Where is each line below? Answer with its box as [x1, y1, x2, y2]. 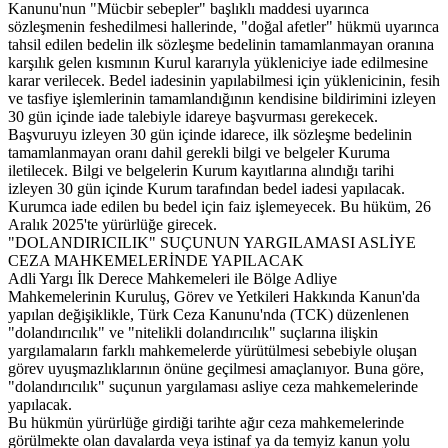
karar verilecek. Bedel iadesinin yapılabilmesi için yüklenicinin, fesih [8, 71, 440, 89]
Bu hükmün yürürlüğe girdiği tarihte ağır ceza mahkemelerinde [8, 413, 404, 431]
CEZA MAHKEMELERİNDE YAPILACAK [8, 251, 304, 269]
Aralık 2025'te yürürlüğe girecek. [8, 215, 217, 233]
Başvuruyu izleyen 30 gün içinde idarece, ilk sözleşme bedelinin [8, 125, 412, 143]
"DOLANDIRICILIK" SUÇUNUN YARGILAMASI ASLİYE [8, 233, 416, 251]
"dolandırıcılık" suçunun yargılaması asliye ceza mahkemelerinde [8, 377, 418, 395]
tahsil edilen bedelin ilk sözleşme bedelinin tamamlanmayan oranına [8, 35, 434, 53]
